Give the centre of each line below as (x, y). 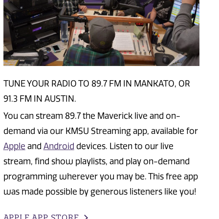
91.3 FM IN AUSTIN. (40, 99)
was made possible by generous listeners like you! (100, 192)
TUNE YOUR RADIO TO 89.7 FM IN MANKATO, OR (97, 84)
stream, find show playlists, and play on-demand (96, 162)
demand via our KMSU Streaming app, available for (100, 131)
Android (59, 146)
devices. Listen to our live (124, 146)
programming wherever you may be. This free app (100, 177)
